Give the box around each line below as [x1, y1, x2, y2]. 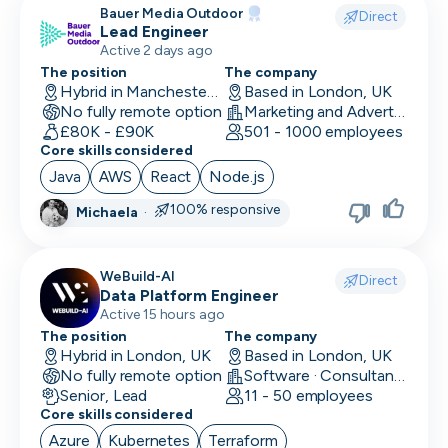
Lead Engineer [100, 22, 210, 41]
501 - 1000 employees [243, 122, 403, 141]
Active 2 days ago [100, 42, 214, 59]
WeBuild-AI [100, 268, 175, 285]
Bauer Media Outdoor [100, 5, 244, 22]
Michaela [76, 203, 138, 221]
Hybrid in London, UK [59, 346, 211, 365]
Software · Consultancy [393, 366, 405, 385]
